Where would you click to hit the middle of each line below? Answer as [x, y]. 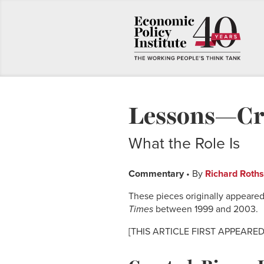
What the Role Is [184, 144]
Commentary [156, 174]
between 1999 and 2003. [206, 209]
